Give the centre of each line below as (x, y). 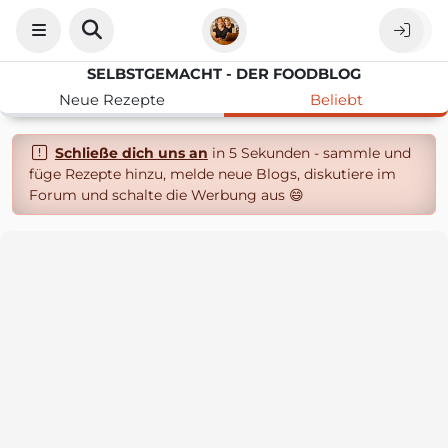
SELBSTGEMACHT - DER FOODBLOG (224, 74)
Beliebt (336, 100)
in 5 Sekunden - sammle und (309, 153)
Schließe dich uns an (131, 153)
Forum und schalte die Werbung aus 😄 (166, 195)
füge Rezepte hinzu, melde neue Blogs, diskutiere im (212, 174)
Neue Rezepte (112, 100)
